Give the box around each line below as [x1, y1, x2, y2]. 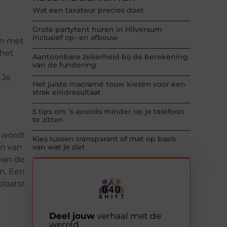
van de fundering [32, 60, 96, 70]
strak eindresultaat [32, 88, 101, 97]
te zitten [32, 115, 63, 125]
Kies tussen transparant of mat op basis [32, 134, 176, 144]
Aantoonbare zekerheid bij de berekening [32, 52, 188, 62]
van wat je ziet [32, 142, 85, 152]
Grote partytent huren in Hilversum [32, 25, 162, 34]
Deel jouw [49, 210, 95, 221]
